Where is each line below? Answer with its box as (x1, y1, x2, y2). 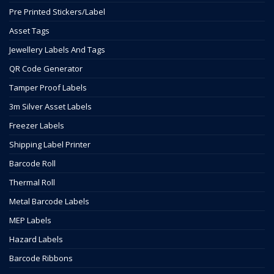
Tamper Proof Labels (9, 82, 87, 94)
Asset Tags (9, 25, 50, 37)
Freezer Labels (9, 120, 64, 131)
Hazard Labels (9, 234, 63, 245)
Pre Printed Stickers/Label (9, 6, 105, 18)
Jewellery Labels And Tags (9, 44, 105, 56)
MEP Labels (9, 215, 51, 226)
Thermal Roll (9, 177, 55, 188)
